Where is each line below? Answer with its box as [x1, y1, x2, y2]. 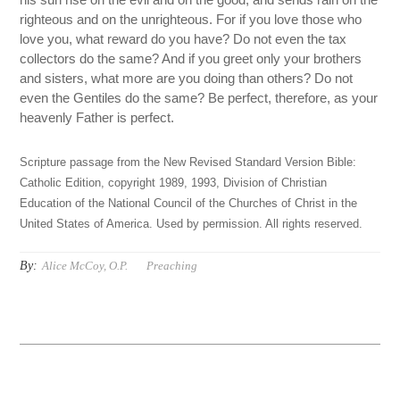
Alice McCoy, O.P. [42, 259, 129, 273]
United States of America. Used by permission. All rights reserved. [20, 218, 363, 231]
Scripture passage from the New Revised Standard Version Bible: [20, 156, 357, 170]
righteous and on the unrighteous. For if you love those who [20, 12, 362, 28]
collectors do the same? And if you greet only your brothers [20, 51, 362, 67]
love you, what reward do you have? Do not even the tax [20, 31, 347, 47]
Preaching [146, 259, 198, 273]
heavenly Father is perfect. [20, 110, 175, 126]
